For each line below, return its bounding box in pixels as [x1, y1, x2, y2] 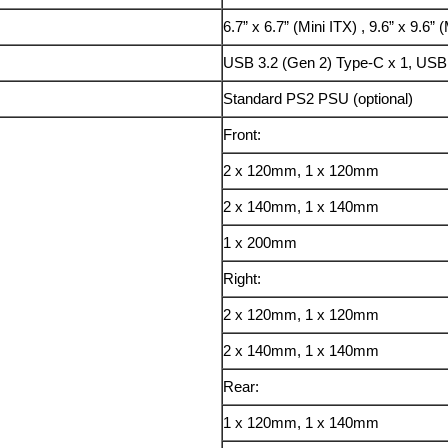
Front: [223, 126, 262, 144]
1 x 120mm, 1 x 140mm [223, 414, 380, 432]
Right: [223, 270, 262, 288]
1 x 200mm [223, 234, 298, 252]
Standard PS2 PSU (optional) [223, 90, 414, 108]
